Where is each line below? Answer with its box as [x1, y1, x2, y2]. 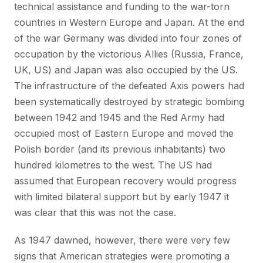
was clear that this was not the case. [14, 207, 176, 218]
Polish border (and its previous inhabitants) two [14, 143, 225, 155]
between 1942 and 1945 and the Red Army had [14, 112, 224, 123]
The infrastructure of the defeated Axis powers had [14, 80, 244, 92]
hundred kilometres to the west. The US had [14, 159, 212, 171]
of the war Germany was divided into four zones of [14, 32, 242, 44]
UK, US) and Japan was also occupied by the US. [14, 64, 238, 76]
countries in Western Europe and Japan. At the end [14, 16, 244, 28]
